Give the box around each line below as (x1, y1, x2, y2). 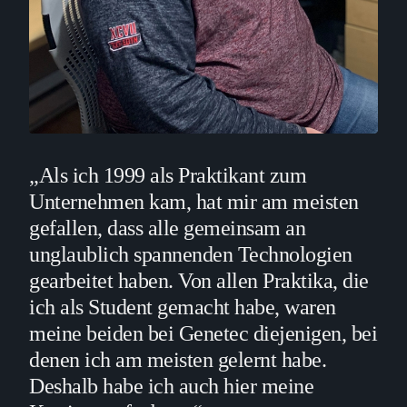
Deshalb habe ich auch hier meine (29, 373, 313, 398)
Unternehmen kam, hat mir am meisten (29, 189, 359, 213)
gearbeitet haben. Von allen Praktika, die (29, 268, 369, 293)
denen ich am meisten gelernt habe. (29, 347, 326, 372)
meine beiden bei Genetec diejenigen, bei (29, 321, 377, 345)
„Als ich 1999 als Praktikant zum (29, 163, 306, 187)
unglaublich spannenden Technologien (29, 242, 352, 266)
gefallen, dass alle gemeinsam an (29, 215, 305, 240)
